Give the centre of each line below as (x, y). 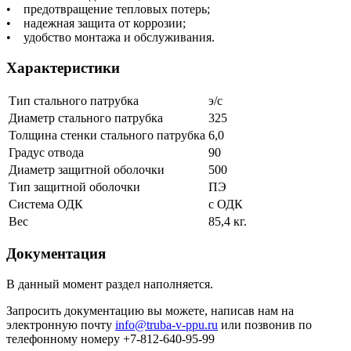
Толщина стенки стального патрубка (107, 135)
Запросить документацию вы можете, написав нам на (150, 311)
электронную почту (61, 325)
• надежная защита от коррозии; (96, 24)
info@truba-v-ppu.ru (166, 325)
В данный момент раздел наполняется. (110, 284)
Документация (56, 254)
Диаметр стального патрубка (86, 118)
